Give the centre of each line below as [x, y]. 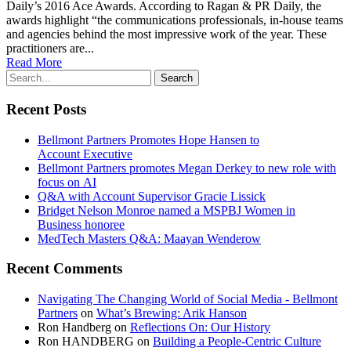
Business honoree [81, 224]
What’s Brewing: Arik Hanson [172, 313]
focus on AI [67, 182]
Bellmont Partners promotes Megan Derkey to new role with [187, 168]
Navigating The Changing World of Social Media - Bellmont [188, 299]
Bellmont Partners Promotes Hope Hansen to [148, 139]
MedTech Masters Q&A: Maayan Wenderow [149, 238]
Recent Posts [46, 109]
